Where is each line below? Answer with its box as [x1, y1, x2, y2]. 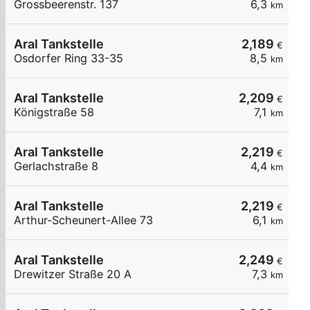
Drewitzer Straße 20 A [14, 267, 131, 282]
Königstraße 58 [14, 105, 94, 120]
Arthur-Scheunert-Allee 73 [14, 213, 153, 228]
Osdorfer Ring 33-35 [14, 51, 123, 66]
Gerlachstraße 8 [14, 159, 98, 174]
